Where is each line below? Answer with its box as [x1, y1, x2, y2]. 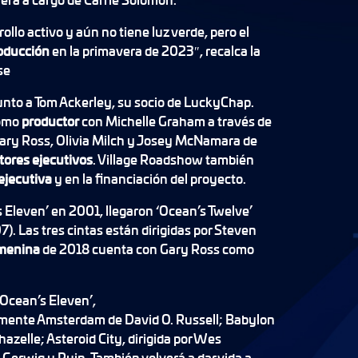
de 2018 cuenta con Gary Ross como [42, 240, 254, 258]
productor [21, 112, 82, 130]
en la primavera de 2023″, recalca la [51, 42, 261, 60]
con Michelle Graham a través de [81, 112, 272, 130]
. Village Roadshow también [92, 150, 254, 169]
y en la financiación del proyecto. [54, 169, 246, 188]
